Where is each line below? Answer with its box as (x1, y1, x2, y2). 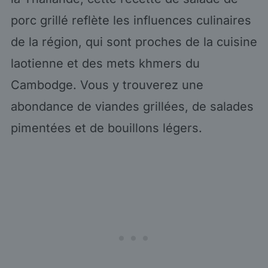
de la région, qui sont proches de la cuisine (10, 34, 257, 49)
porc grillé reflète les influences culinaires (10, 13, 251, 28)
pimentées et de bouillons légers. (10, 120, 202, 135)
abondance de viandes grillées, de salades (10, 99, 254, 114)
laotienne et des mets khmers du (10, 56, 200, 71)
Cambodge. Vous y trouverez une (10, 77, 203, 92)
